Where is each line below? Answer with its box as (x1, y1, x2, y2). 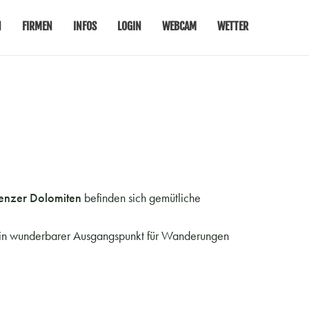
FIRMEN (22, 19, 52, 33)
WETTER (217, 19, 248, 33)
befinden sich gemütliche (81, 190, 201, 206)
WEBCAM (162, 19, 197, 33)
